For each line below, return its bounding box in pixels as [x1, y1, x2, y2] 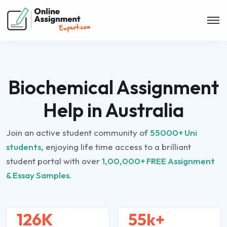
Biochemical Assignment [8, 75, 219, 99]
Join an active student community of [6, 127, 150, 138]
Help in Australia [43, 98, 184, 122]
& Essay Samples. [6, 170, 71, 180]
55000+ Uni [150, 127, 197, 138]
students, [6, 141, 44, 152]
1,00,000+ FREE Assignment [102, 156, 215, 166]
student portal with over [6, 156, 102, 166]
